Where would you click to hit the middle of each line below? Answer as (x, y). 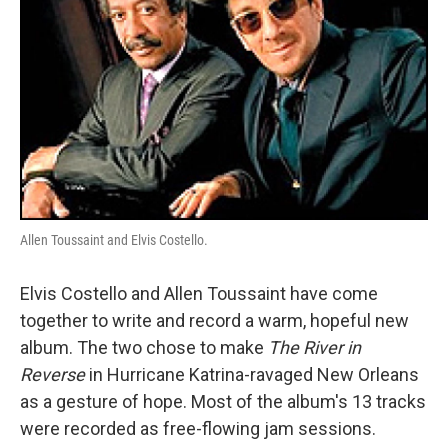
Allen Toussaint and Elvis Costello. (114, 240)
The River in (314, 347)
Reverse (52, 374)
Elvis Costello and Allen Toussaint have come (199, 293)
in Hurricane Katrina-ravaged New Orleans (252, 374)
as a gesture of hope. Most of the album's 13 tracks (223, 401)
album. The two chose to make (144, 347)
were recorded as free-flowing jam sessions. (198, 428)
